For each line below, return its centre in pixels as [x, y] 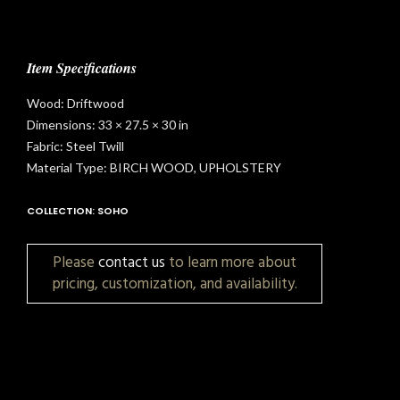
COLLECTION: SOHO [78, 211]
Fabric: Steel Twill [75, 146]
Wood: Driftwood [75, 103]
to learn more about [231, 262]
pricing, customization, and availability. [175, 284]
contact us [132, 262]
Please [75, 262]
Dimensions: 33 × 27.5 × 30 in [108, 125]
